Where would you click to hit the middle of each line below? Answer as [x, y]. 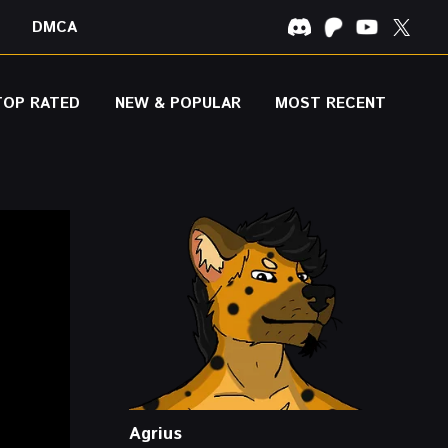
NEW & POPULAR [177, 103]
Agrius [155, 433]
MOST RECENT [330, 103]
